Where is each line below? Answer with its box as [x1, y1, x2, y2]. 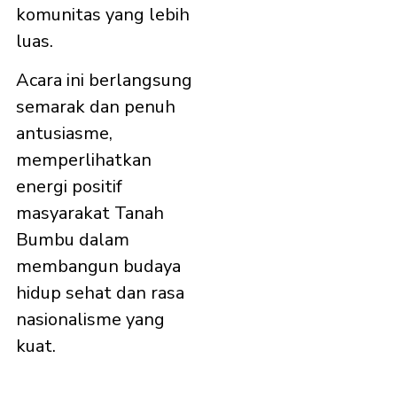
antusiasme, [16, 121, 113, 146]
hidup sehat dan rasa [16, 281, 184, 306]
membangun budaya [16, 254, 181, 279]
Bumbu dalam [16, 228, 129, 253]
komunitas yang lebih [16, 2, 190, 27]
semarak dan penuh [16, 95, 175, 120]
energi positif [16, 175, 122, 199]
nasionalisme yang [16, 307, 165, 332]
